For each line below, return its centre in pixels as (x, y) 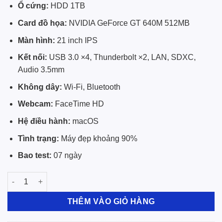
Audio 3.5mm (41, 70)
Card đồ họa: (42, 23)
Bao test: (34, 156)
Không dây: (40, 87)
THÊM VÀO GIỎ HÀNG (111, 202)
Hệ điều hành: (44, 121)
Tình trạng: (38, 138)
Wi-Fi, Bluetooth (91, 87)
